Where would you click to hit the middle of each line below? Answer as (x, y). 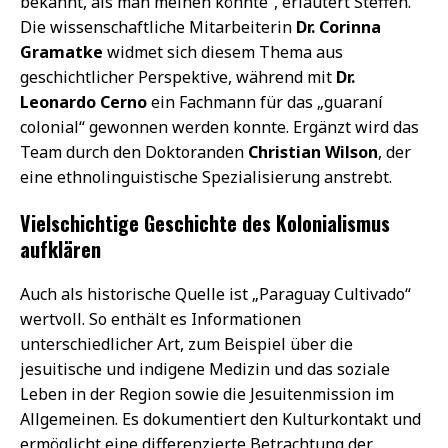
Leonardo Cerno (83, 101)
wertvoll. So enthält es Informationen (160, 318)
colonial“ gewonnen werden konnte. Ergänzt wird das (219, 126)
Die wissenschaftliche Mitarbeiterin (158, 26)
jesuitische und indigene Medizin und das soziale (205, 368)
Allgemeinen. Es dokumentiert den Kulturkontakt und (220, 418)
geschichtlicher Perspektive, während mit (178, 76)
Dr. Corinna (338, 26)
